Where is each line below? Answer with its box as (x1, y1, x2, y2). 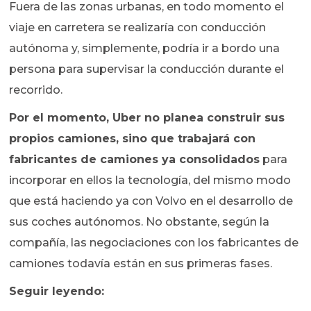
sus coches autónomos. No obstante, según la (9, 215, 270, 229)
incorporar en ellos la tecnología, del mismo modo (9, 174, 292, 187)
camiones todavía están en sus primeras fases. (9, 257, 273, 271)
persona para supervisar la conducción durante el (9, 62, 285, 76)
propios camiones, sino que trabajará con (9, 132, 256, 146)
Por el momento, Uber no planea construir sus (9, 111, 285, 125)
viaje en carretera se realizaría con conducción (9, 21, 267, 35)
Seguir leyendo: (9, 285, 105, 299)
